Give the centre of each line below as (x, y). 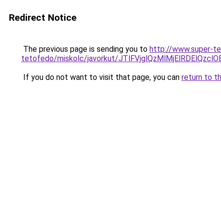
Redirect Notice (43, 18)
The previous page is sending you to (85, 49)
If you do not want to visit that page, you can (101, 77)
